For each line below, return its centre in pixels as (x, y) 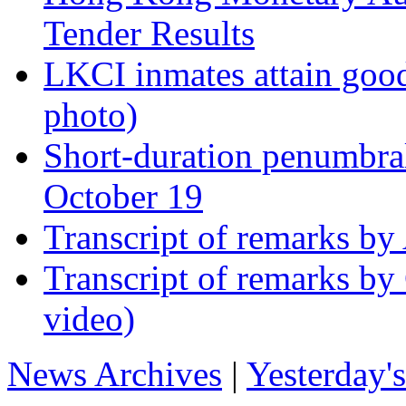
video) (89, 318)
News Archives (115, 373)
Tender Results (149, 33)
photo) (91, 114)
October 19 (123, 196)
